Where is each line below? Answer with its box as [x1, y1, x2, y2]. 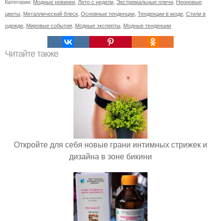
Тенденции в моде [138, 9, 183, 18]
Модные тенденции [123, 21, 171, 30]
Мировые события [26, 21, 72, 30]
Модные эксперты [75, 21, 120, 30]
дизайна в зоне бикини [69, 150, 152, 162]
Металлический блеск [23, 9, 78, 18]
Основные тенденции [81, 9, 135, 18]
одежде [5, 21, 23, 30]
